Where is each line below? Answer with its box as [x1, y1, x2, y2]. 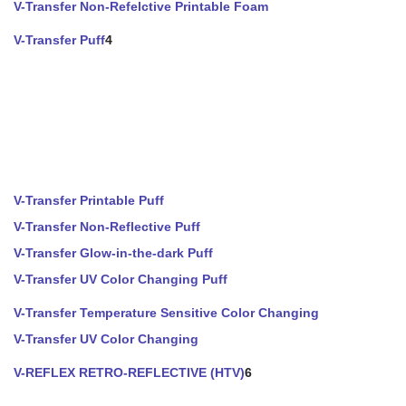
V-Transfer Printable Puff [14, 193, 164, 208]
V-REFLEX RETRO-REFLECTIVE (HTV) [14, 365, 245, 380]
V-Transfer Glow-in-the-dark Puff [14, 246, 213, 260]
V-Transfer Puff [14, 33, 105, 47]
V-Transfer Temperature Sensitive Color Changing [14, 305, 319, 320]
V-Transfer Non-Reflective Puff [14, 219, 200, 234]
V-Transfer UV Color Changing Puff [14, 272, 227, 286]
